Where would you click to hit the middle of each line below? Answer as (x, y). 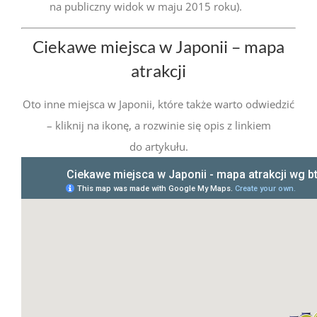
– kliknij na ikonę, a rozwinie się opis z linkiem (158, 126)
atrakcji (158, 70)
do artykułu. (158, 147)
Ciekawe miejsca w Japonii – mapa (158, 46)
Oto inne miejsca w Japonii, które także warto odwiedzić (158, 104)
